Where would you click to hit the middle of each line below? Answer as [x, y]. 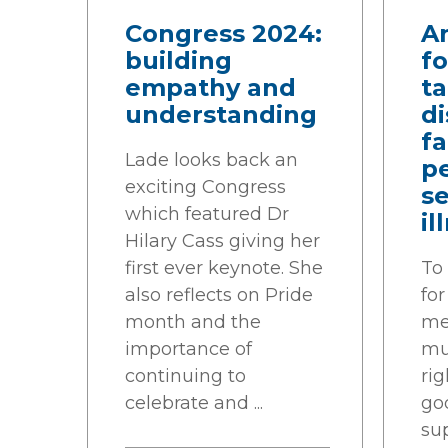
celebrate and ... [194, 403]
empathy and [210, 87]
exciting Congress [205, 187]
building [178, 60]
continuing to [185, 376]
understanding [221, 114]
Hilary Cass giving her [222, 241]
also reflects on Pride [219, 295]
